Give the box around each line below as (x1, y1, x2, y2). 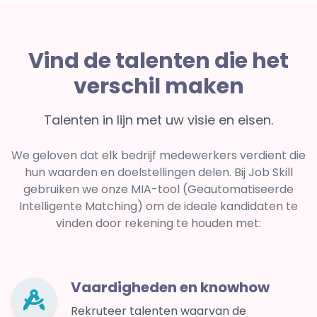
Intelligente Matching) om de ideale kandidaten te (19, 198, 298, 215)
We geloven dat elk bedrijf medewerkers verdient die (11, 147, 306, 164)
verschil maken (73, 71, 244, 102)
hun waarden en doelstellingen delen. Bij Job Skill (24, 164, 293, 181)
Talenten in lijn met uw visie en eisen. (44, 111, 273, 129)
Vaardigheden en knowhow (71, 277, 270, 298)
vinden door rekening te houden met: (56, 215, 261, 232)
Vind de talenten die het (28, 46, 289, 76)
